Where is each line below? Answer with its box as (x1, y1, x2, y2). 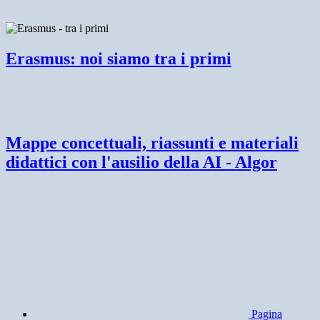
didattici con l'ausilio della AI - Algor (6, 153, 277, 172)
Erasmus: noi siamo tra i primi (6, 49, 231, 68)
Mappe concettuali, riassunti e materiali (6, 134, 299, 153)
